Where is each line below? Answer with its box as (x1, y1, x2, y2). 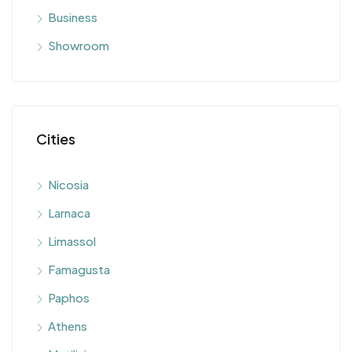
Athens (48, 318, 87, 333)
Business (48, 9, 97, 24)
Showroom (48, 38, 109, 53)
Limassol (48, 233, 96, 248)
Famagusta (48, 262, 110, 277)
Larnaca (48, 205, 90, 220)
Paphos (48, 290, 90, 305)
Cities (36, 130, 75, 148)
